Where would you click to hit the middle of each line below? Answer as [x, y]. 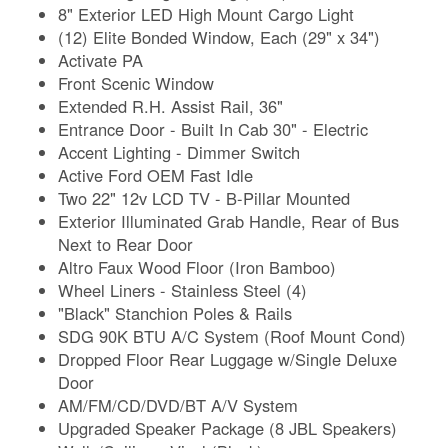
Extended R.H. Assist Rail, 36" [171, 105]
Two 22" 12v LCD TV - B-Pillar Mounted [204, 197]
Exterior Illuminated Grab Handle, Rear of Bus [229, 220]
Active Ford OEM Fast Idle [156, 174]
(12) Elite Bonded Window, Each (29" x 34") [219, 36]
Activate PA [101, 59]
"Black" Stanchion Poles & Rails [175, 312]
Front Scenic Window [136, 82]
